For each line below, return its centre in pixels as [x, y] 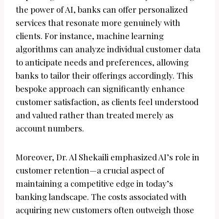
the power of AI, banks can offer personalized [102, 10]
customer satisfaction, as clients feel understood [107, 102]
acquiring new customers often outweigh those [105, 210]
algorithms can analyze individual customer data [108, 49]
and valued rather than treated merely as [95, 115]
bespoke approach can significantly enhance [100, 89]
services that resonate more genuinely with [98, 23]
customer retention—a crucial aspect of [90, 170]
